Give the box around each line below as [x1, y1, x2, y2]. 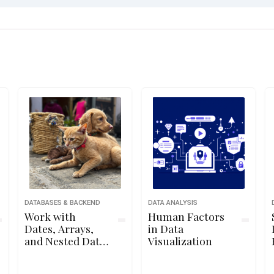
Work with [24, 209, 76, 223]
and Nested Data [24, 234, 105, 248]
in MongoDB [24, 246, 86, 260]
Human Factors [148, 209, 225, 223]
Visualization [148, 234, 213, 248]
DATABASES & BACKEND [24, 199, 100, 207]
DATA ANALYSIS [148, 199, 198, 207]
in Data [148, 221, 184, 235]
